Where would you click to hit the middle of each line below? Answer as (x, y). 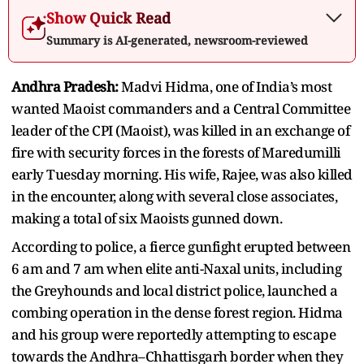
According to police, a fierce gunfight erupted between (181, 246)
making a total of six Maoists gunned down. (147, 218)
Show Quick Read (108, 17)
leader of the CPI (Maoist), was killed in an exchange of (180, 130)
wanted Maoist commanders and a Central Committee (181, 108)
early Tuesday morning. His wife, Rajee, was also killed (182, 174)
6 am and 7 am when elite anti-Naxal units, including (176, 268)
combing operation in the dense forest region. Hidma (177, 312)
